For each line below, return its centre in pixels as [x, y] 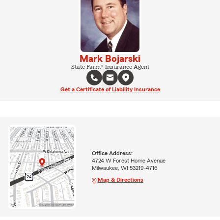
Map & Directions [120, 180]
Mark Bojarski [110, 59]
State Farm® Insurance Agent [110, 67]
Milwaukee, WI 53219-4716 [124, 168]
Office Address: [112, 153]
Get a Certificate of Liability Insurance [110, 89]
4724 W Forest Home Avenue [128, 161]
